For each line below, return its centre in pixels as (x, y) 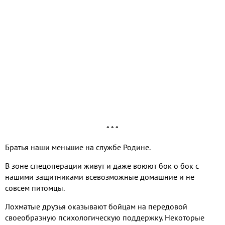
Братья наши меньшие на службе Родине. (78, 147)
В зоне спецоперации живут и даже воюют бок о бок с (102, 166)
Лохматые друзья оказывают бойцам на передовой (96, 207)
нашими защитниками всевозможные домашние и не (100, 177)
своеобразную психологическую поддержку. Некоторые (105, 218)
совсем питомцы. (35, 188)
